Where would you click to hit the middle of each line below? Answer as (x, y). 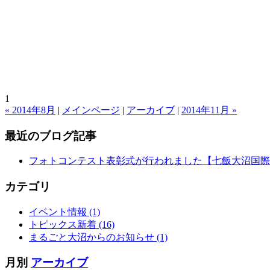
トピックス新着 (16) (72, 224)
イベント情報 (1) (64, 212)
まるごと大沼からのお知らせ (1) (98, 237)
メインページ (91, 110)
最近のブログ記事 (51, 136)
